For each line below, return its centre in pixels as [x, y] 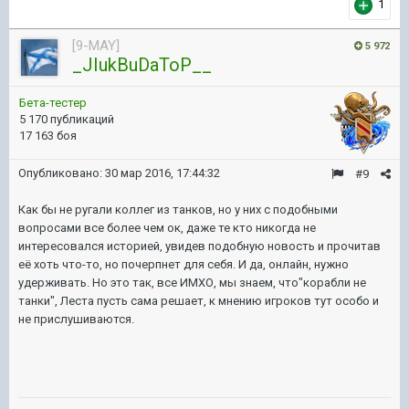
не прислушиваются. [76, 319]
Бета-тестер [53, 103]
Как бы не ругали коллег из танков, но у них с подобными [178, 210]
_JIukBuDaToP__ [142, 65]
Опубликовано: [62, 173]
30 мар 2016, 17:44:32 [163, 173]
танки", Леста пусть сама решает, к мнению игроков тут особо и [199, 301]
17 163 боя [48, 136]
